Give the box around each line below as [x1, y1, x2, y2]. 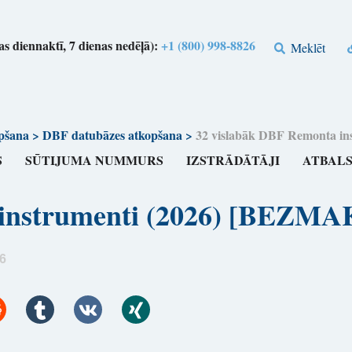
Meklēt [288, 38, 326, 56]
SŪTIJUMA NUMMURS [25, 151, 164, 170]
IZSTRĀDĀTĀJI [186, 151, 280, 170]
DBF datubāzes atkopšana [42, 126, 182, 144]
